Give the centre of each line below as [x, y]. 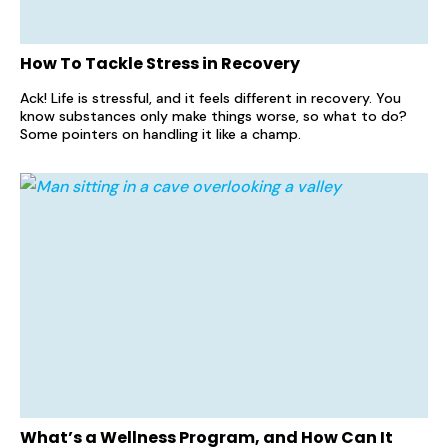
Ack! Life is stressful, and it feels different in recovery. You [210, 98]
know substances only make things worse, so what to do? [213, 116]
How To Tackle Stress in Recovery [160, 64]
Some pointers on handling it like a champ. [160, 134]
